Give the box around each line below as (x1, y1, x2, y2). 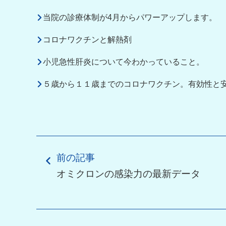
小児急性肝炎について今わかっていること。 (43, 58, 204, 66)
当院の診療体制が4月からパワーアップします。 (43, 13, 217, 22)
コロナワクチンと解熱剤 (43, 35, 132, 44)
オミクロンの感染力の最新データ (56, 168, 200, 179)
